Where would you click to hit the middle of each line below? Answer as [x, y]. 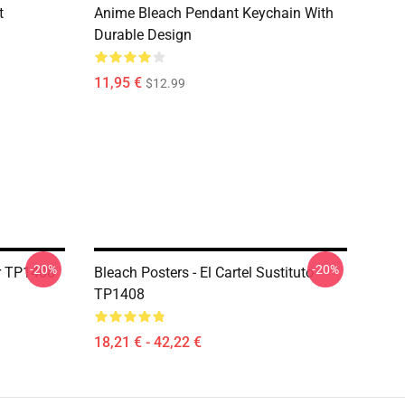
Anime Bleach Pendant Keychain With [214, 13]
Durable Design [143, 35]
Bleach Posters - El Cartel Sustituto [204, 273]
